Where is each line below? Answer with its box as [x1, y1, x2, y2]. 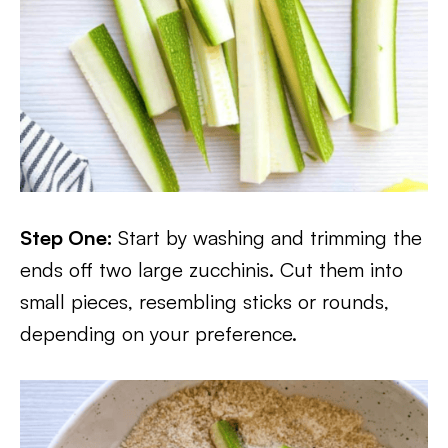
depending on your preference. [20, 321, 297, 346]
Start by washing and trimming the [118, 225, 422, 250]
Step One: [20, 225, 113, 250]
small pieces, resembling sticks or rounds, [20, 289, 389, 314]
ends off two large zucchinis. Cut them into [20, 257, 403, 282]
